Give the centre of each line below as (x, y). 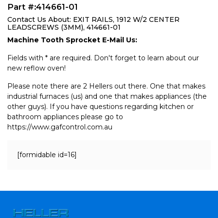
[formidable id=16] (47, 155)
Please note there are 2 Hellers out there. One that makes (106, 86)
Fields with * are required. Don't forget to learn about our (103, 58)
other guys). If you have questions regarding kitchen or (100, 107)
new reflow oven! (36, 68)
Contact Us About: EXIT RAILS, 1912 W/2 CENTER (93, 19)
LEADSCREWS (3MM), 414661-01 (64, 27)
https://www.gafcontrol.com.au (60, 127)
